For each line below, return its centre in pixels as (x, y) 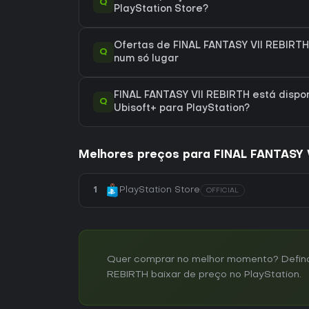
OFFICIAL (222, 190)
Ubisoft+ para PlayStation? (182, 108)
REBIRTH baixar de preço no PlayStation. (204, 275)
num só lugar (146, 59)
